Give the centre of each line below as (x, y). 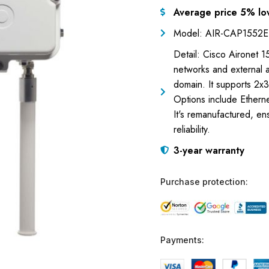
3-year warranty (209, 150)
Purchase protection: (204, 181)
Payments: (182, 240)
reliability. (192, 129)
